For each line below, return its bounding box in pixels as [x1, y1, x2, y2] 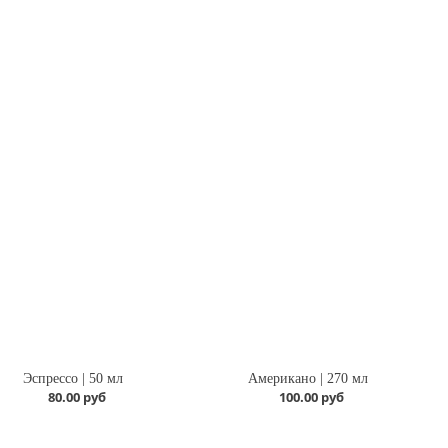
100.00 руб [279, 387, 345, 406]
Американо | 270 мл [247, 370, 368, 386]
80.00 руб [47, 387, 106, 406]
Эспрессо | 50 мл [22, 370, 123, 386]
